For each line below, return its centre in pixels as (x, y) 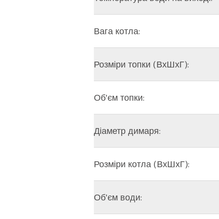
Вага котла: (117, 31)
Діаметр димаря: (127, 131)
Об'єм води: (118, 197)
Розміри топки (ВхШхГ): (142, 64)
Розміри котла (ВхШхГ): (142, 164)
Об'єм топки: (119, 98)
